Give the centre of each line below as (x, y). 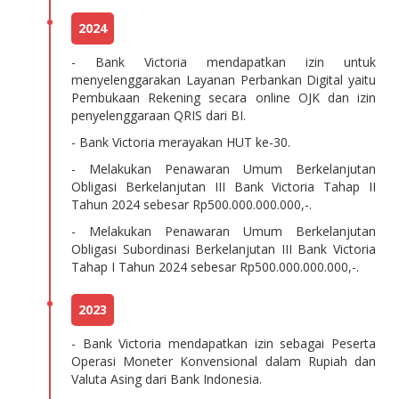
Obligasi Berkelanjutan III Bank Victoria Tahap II (224, 187)
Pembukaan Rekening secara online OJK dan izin (224, 98)
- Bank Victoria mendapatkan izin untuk (224, 62)
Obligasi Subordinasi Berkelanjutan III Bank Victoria (224, 249)
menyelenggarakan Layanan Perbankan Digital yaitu (224, 80)
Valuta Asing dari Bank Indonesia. (167, 379)
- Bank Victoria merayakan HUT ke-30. (181, 142)
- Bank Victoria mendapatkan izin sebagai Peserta (224, 343)
